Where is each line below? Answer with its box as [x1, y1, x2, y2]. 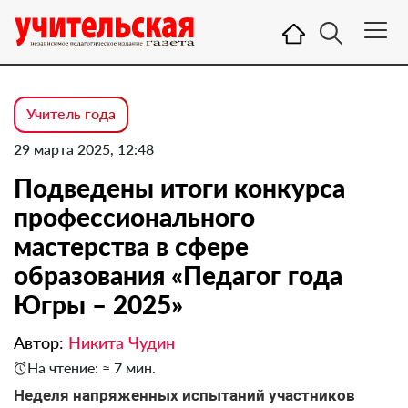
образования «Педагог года [14, 260, 342, 291]
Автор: [14, 332, 68, 352]
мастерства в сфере [14, 230, 249, 261]
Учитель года [26, 105, 116, 122]
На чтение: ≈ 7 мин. [27, 359, 156, 376]
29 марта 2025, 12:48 [14, 140, 154, 158]
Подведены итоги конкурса [14, 172, 345, 203]
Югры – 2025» [14, 289, 183, 320]
